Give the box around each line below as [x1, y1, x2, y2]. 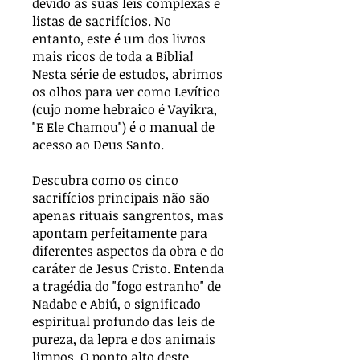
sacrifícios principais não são [32, 189, 210, 207]
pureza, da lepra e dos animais [32, 330, 215, 349]
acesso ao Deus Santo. [32, 136, 164, 154]
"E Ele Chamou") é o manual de [32, 118, 215, 137]
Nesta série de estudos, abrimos [32, 65, 223, 84]
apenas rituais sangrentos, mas [32, 207, 223, 225]
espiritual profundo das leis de [32, 313, 215, 331]
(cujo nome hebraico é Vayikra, [32, 100, 217, 119]
